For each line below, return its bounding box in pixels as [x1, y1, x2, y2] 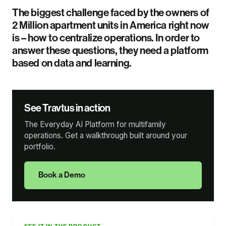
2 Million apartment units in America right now [12, 19, 209, 31]
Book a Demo [38, 170, 85, 180]
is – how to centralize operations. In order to [12, 31, 200, 44]
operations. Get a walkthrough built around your [24, 130, 187, 140]
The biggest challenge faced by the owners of [12, 6, 209, 19]
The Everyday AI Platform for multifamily [24, 119, 166, 129]
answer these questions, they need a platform [12, 44, 208, 56]
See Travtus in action [24, 101, 110, 114]
